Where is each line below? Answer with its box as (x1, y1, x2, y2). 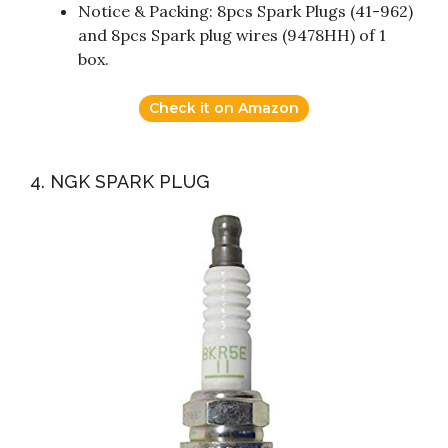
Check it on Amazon (149, 99, 299, 118)
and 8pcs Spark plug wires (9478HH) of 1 (78, 25, 386, 46)
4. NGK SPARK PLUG (30, 171, 210, 193)
